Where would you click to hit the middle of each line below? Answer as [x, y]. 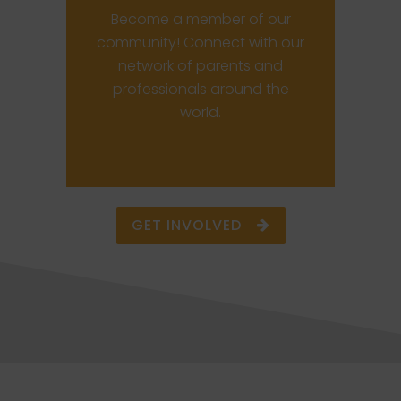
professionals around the [200, 89]
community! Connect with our [200, 43]
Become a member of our [200, 19]
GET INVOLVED [186, 225]
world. [200, 112]
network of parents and [200, 66]
